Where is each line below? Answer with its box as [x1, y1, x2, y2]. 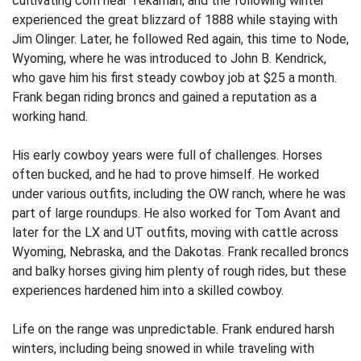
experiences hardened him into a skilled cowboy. [12, 283, 284, 298]
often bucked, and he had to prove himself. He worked [12, 167, 319, 182]
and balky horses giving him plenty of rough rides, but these [12, 263, 346, 279]
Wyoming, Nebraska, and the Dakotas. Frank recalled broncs [12, 244, 349, 259]
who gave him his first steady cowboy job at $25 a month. [12, 70, 337, 85]
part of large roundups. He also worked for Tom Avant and [12, 205, 340, 221]
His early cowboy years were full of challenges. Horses [12, 147, 322, 163]
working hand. [12, 109, 88, 124]
